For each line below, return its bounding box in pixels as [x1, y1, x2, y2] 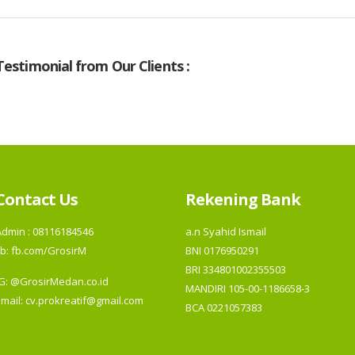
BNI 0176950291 [185, 243, 259, 258]
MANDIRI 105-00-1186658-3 [185, 281, 310, 296]
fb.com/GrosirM [9, 243, 86, 258]
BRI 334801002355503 [185, 262, 286, 277]
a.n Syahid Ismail [185, 224, 266, 239]
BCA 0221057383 [185, 300, 262, 315]
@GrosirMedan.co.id [10, 274, 109, 289]
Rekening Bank [185, 188, 300, 210]
